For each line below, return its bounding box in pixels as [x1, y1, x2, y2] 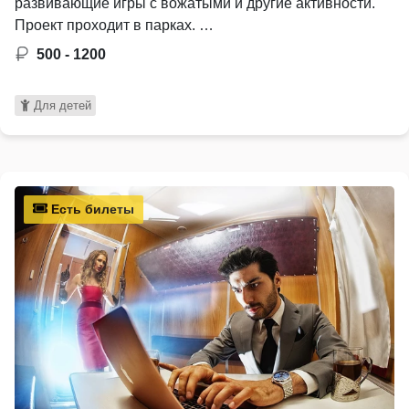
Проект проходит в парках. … [15, 16, 214, 33]
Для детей [33, 98, 91, 112]
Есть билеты [47, 201, 134, 216]
